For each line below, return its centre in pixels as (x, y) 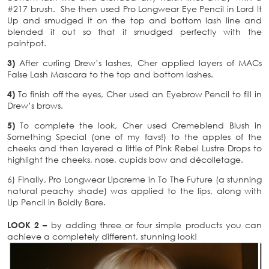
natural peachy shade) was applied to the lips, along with (134, 190)
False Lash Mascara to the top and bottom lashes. (110, 74)
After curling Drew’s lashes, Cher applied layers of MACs (138, 62)
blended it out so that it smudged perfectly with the (134, 31)
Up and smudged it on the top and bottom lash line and (134, 20)
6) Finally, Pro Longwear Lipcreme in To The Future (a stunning (134, 179)
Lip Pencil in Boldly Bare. (56, 202)
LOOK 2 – (27, 225)
